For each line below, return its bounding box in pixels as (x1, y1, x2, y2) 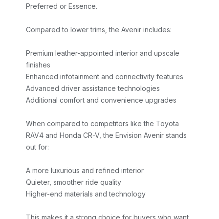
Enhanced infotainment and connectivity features (26, 72, 183, 81)
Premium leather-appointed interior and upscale (26, 49, 179, 57)
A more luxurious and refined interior (26, 166, 144, 175)
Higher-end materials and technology (26, 190, 146, 198)
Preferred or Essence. (26, 2, 97, 10)
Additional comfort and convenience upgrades (26, 96, 176, 104)
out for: (26, 143, 49, 151)
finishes (26, 61, 50, 69)
